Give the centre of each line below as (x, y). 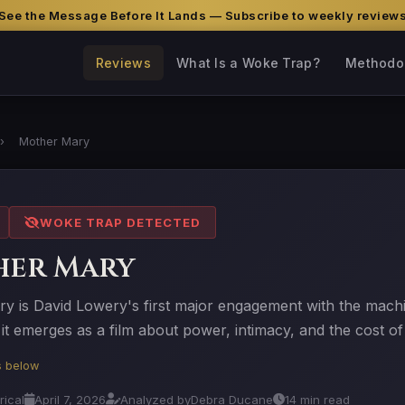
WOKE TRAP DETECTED (120, 222)
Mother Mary (54, 141)
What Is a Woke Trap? (248, 63)
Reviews (123, 63)
